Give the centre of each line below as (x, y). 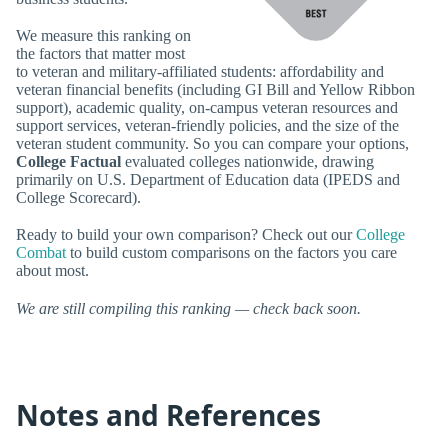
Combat (41, 253)
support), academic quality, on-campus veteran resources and (207, 108)
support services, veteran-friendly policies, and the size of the (207, 126)
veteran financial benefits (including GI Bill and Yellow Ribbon (215, 90)
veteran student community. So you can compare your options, (212, 144)
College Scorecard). (78, 198)
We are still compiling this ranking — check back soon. (188, 308)
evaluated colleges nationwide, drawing (247, 162)
